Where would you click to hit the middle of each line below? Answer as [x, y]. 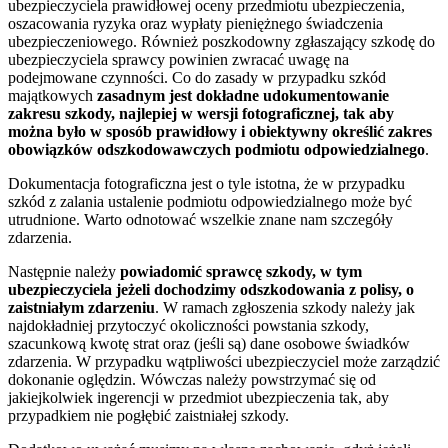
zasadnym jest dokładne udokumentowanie [243, 95]
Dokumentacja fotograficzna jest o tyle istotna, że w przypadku [206, 183]
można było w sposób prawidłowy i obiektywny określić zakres [220, 131]
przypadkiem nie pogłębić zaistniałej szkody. [148, 415]
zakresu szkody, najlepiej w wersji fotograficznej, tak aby [201, 113]
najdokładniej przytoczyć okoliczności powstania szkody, [188, 325]
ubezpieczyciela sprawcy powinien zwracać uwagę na [178, 59]
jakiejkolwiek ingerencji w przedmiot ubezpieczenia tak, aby [198, 397]
